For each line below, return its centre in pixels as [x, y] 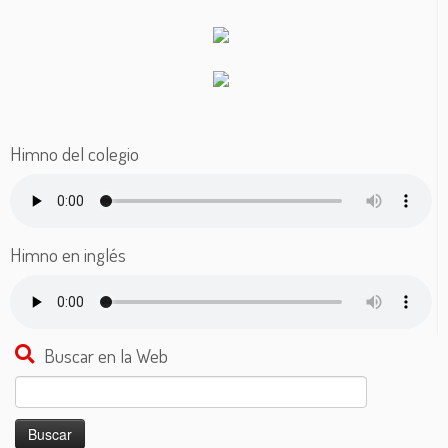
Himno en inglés [68, 254]
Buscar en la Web [106, 355]
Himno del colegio [74, 153]
